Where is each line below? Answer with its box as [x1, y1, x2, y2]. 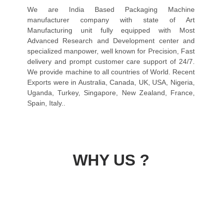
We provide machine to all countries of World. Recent [27, 68, 195, 76]
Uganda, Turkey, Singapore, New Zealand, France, [27, 89, 195, 97]
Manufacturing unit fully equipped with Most [27, 26, 195, 35]
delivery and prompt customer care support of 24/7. [27, 57, 195, 66]
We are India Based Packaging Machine [27, 5, 195, 14]
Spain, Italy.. [27, 99, 65, 108]
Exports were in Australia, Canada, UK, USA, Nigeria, [27, 78, 195, 87]
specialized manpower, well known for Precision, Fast [27, 47, 195, 55]
